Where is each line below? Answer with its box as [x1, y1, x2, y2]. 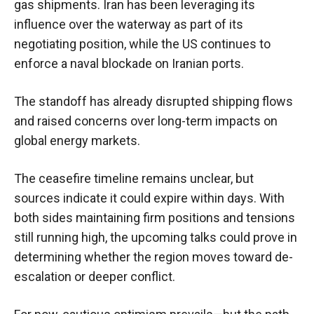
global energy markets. [14, 133, 140, 149]
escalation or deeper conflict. [14, 269, 175, 285]
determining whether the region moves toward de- [14, 250, 293, 265]
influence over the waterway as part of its [14, 17, 243, 32]
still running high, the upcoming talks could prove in [14, 230, 297, 245]
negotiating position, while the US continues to [14, 36, 271, 52]
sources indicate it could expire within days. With [14, 191, 285, 206]
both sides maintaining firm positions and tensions [14, 210, 295, 226]
